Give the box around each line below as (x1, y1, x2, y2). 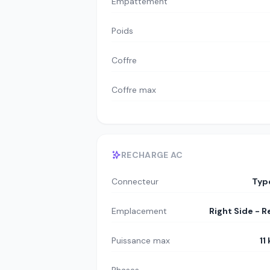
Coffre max (111, 84, 156, 95)
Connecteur (111, 176, 159, 187)
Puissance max (111, 235, 170, 246)
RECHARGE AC (121, 149, 183, 161)
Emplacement (111, 206, 167, 217)
